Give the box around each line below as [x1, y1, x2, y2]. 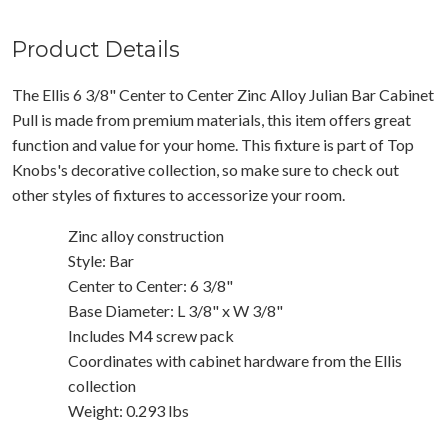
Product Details [12, 35, 180, 62]
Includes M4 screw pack [68, 325, 234, 345]
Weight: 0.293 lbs [68, 400, 189, 420]
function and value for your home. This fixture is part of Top [12, 134, 414, 154]
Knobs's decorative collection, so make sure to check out [12, 159, 399, 179]
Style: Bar [68, 250, 134, 270]
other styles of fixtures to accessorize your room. [12, 184, 345, 204]
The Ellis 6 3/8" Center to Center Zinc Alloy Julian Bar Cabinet [12, 84, 434, 104]
